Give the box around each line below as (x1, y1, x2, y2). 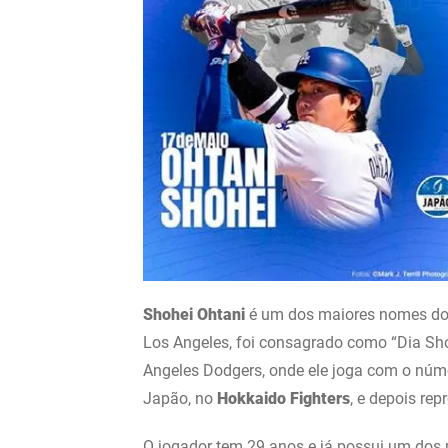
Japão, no (143, 389, 217, 409)
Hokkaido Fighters (217, 389, 350, 409)
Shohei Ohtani (143, 305, 245, 325)
